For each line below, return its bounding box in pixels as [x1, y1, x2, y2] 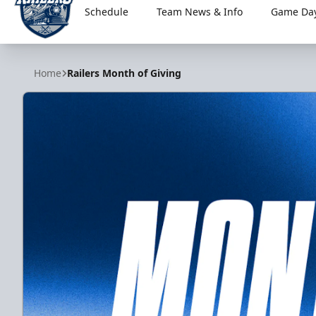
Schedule [84, 5, 128, 18]
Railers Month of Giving [67, 66, 181, 80]
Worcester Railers [13, 38, 108, 54]
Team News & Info [156, 5, 243, 18]
